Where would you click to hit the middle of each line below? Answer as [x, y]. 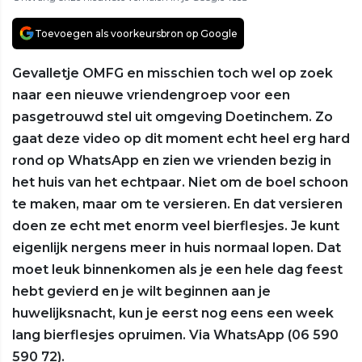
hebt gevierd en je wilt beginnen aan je [141, 291]
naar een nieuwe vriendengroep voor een [151, 95]
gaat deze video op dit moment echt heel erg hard [181, 138]
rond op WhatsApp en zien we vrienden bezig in [172, 160]
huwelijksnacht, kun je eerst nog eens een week [173, 313]
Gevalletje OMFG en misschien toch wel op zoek [173, 73]
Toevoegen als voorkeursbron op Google [136, 33]
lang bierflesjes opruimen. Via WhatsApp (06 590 [175, 335]
